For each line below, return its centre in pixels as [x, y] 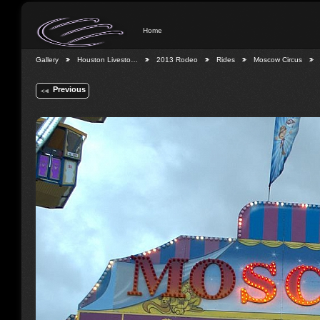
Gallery [47, 60]
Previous [69, 90]
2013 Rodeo [177, 60]
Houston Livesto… [107, 60]
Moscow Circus [278, 60]
